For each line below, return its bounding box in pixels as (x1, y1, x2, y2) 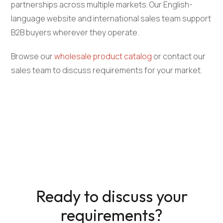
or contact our (152, 51, 206, 62)
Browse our (11, 51, 55, 62)
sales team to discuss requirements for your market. (11, 65, 203, 76)
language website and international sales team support (11, 13, 212, 24)
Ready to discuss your (35, 186, 188, 207)
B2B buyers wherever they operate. (11, 27, 139, 38)
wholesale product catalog (54, 51, 152, 62)
